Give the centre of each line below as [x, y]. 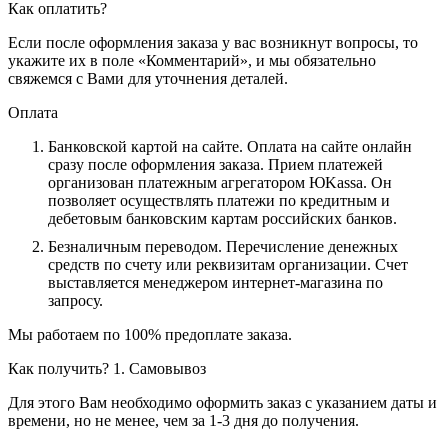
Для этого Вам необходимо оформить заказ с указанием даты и [222, 402]
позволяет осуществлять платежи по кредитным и [219, 200]
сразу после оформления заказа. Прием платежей [215, 164]
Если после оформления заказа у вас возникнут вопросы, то [213, 42]
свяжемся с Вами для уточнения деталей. [148, 78]
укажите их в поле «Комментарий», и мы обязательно [192, 60]
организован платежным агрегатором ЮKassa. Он [220, 182]
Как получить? [58, 368]
